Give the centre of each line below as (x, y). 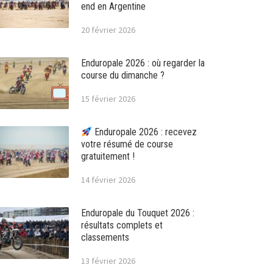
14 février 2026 (108, 180)
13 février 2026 (108, 261)
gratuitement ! (108, 156)
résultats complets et (122, 225)
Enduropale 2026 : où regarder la (143, 63)
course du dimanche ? (122, 75)
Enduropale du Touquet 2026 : (137, 213)
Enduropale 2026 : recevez (144, 132)
